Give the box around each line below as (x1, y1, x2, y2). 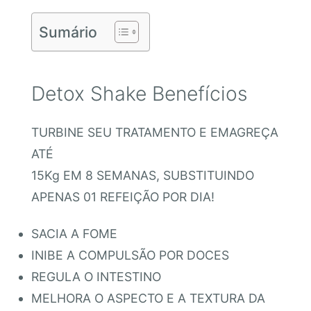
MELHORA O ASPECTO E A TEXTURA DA (31, 291, 265, 306)
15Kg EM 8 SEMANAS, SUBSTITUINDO (31, 167, 254, 183)
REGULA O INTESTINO (31, 269, 161, 285)
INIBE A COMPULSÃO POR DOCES (31, 248, 229, 263)
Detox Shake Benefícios (31, 82, 248, 106)
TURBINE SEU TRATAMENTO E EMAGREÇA (31, 124, 278, 140)
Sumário (38, 23, 97, 42)
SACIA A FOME (31, 226, 117, 242)
